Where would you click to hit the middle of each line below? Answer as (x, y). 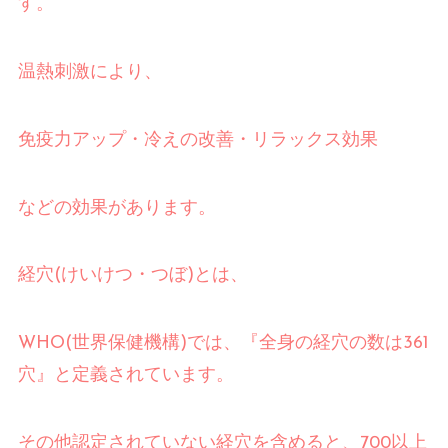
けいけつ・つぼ (123, 276)
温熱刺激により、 (89, 72)
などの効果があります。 (116, 208)
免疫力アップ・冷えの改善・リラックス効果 (197, 140)
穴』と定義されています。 (125, 376)
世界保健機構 (125, 344)
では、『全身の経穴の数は (294, 344)
